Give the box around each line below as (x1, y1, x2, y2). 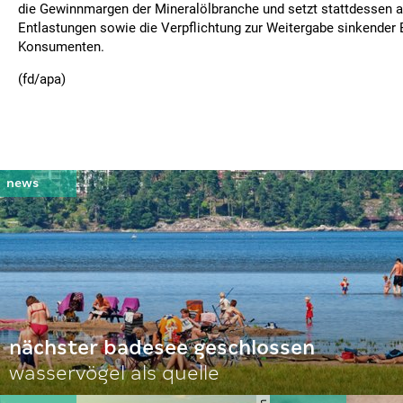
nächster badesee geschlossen (9, 336, 315, 359)
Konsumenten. (18, 39, 104, 55)
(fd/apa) (18, 71, 66, 87)
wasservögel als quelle (9, 362, 219, 384)
